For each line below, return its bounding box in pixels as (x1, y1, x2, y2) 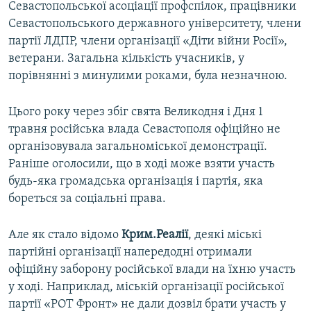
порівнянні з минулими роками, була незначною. (8, 69, 287, 83)
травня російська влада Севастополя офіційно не (8, 123, 280, 137)
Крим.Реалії (121, 228, 188, 242)
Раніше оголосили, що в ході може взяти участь (8, 158, 275, 171)
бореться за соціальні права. (8, 192, 166, 206)
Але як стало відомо (8, 228, 121, 242)
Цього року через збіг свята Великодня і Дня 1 (8, 106, 263, 119)
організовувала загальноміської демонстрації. (8, 140, 267, 154)
